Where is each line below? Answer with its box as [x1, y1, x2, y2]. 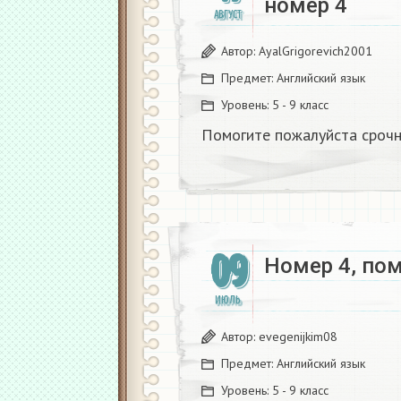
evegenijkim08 [259, 328, 337, 345]
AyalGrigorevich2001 [259, 43, 372, 59]
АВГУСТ [213, 8, 242, 21]
